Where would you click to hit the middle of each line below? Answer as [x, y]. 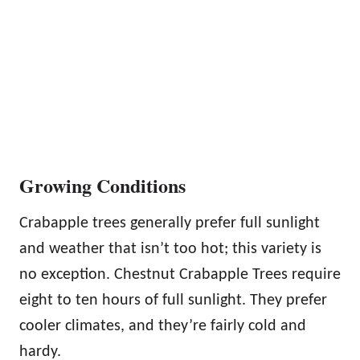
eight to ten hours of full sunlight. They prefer [173, 301]
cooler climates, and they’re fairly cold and [163, 327]
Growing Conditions [102, 186]
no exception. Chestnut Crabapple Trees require [180, 275]
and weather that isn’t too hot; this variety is [170, 250]
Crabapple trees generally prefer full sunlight [170, 224]
